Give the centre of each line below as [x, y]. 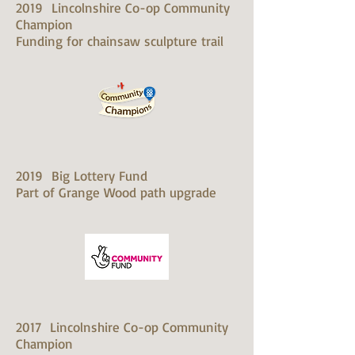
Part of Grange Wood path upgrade [116, 192]
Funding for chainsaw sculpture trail [120, 41]
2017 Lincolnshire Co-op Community [122, 327]
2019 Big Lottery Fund [82, 176]
